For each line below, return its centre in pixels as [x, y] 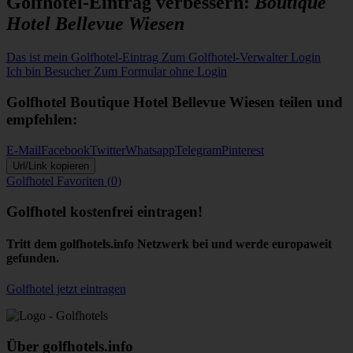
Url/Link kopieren [51, 165]
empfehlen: [42, 120]
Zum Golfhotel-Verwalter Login [241, 58]
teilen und [309, 102]
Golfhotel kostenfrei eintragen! [104, 211]
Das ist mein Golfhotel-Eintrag [84, 58]
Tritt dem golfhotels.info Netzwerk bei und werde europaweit [169, 243]
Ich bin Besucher [50, 72]
